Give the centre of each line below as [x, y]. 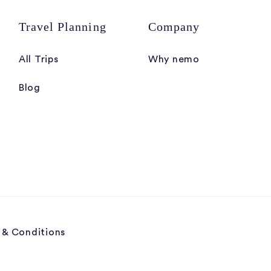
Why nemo [174, 59]
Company [174, 27]
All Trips [39, 59]
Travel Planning [63, 27]
